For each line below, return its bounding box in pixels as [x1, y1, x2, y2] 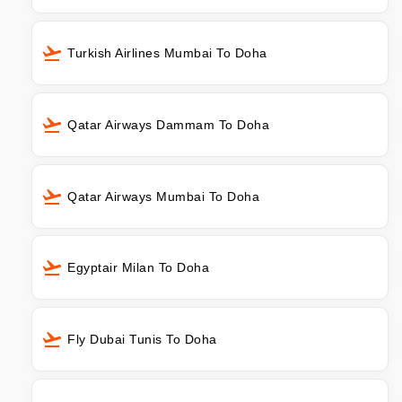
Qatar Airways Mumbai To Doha [67, 188, 259, 204]
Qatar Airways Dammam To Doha [67, 117, 269, 132]
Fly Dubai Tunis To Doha [67, 332, 217, 347]
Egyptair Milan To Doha [67, 260, 209, 275]
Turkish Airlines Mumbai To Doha [67, 45, 267, 60]
